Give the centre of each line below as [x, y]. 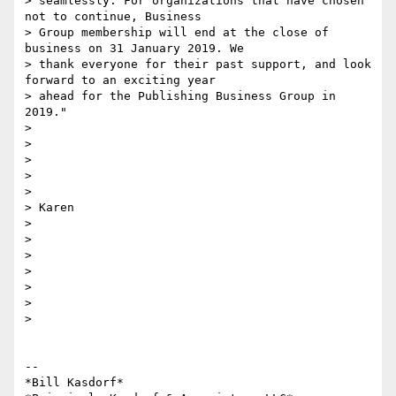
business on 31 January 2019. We [134, 49]
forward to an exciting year [120, 80]
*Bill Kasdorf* [74, 383]
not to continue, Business [113, 17]
